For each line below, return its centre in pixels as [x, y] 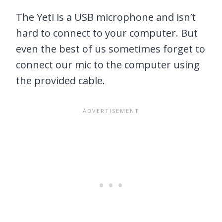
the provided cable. [60, 81]
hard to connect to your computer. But [107, 33]
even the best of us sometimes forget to [111, 49]
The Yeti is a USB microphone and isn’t [106, 17]
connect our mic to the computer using [108, 65]
